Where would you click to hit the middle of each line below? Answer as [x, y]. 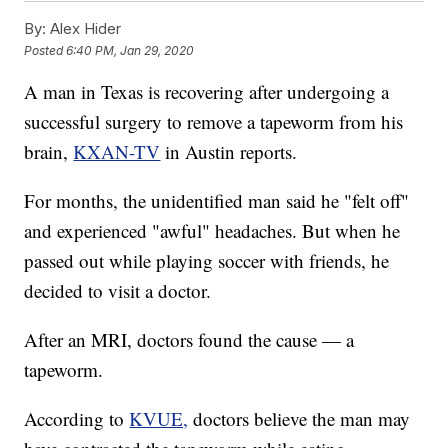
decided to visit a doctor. [118, 291]
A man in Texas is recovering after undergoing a [207, 92]
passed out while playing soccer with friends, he [207, 261]
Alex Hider [84, 29]
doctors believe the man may [302, 419]
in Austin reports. [231, 152]
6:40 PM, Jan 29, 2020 [130, 50]
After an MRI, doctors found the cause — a [189, 340]
